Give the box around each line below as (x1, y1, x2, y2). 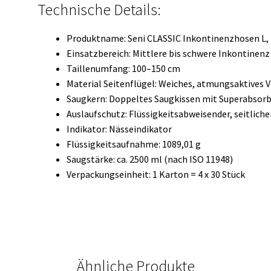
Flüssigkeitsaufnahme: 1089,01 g (67, 137, 201, 150)
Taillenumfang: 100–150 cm (67, 62, 181, 74)
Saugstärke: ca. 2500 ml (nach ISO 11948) (67, 152, 233, 165)
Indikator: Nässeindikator (67, 122, 172, 135)
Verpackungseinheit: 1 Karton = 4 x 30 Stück (67, 168, 246, 180)
